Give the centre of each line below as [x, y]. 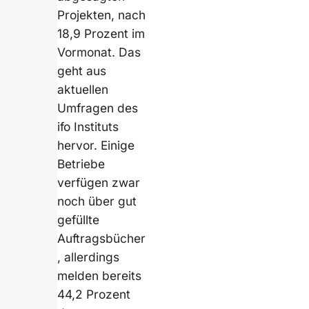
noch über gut [97, 201]
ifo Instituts [88, 127]
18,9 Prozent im [101, 34]
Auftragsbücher [102, 239]
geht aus [82, 71]
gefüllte [79, 220]
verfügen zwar [99, 183]
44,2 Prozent [94, 295]
